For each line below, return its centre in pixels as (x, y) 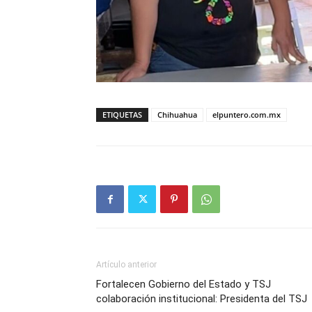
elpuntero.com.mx (247, 115)
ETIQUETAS (122, 115)
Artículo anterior (126, 265)
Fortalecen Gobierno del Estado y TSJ (184, 284)
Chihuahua (177, 115)
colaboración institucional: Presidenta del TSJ (202, 299)
